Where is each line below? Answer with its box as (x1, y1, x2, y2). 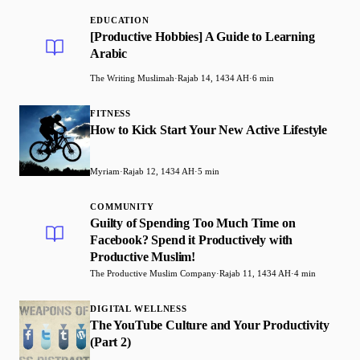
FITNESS (90, 108, 132, 119)
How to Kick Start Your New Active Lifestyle (90, 123, 328, 137)
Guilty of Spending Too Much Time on (90, 216, 296, 231)
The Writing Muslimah (90, 73, 174, 84)
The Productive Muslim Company (90, 268, 216, 279)
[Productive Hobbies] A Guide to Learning (90, 30, 315, 44)
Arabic (90, 47, 128, 61)
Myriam (90, 166, 120, 177)
